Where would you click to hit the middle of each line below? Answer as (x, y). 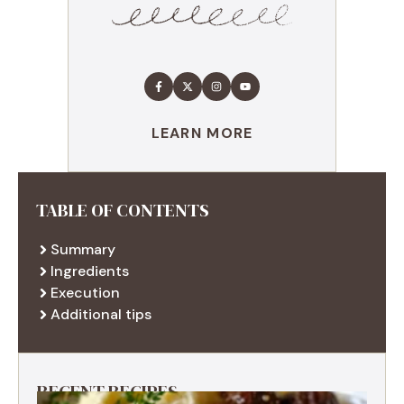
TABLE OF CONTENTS (123, 210)
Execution (85, 292)
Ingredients (90, 271)
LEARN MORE (202, 133)
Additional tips (101, 314)
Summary (83, 249)
